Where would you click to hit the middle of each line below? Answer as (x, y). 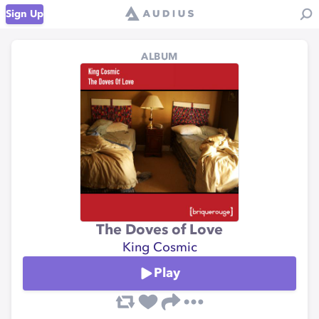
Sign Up (25, 14)
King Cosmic (159, 248)
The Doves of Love (159, 231)
